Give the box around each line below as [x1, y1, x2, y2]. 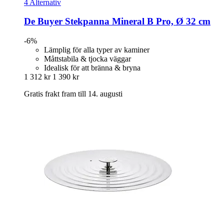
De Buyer [24, 16, 62, 27]
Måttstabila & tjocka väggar [44, 54, 131, 63]
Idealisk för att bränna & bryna [44, 63, 140, 72]
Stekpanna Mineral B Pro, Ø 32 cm [62, 16, 210, 27]
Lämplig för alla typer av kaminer [44, 45, 149, 54]
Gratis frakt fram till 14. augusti [24, 89, 122, 98]
